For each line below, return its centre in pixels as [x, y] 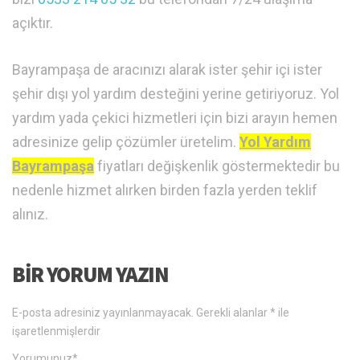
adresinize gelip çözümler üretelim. [126, 141]
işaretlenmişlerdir [56, 331]
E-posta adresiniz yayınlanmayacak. [103, 312]
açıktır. [33, 22]
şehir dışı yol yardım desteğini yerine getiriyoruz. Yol [176, 93]
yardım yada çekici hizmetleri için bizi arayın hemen [175, 117]
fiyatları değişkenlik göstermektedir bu [217, 166]
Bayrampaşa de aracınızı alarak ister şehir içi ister [167, 69]
